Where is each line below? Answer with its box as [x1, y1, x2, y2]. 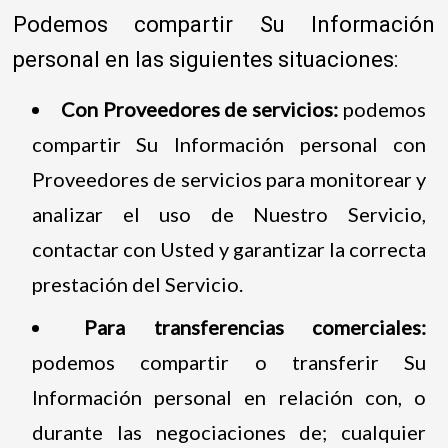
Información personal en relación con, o [31, 384, 427, 409]
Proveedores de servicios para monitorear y [31, 166, 427, 191]
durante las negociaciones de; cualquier [31, 419, 427, 444]
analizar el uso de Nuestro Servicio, [31, 201, 427, 226]
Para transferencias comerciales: [84, 314, 427, 339]
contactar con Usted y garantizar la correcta [31, 236, 427, 261]
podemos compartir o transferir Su [31, 349, 427, 374]
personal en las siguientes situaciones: [13, 46, 399, 72]
